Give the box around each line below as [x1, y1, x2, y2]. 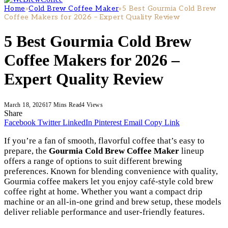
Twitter [38, 118, 61, 127]
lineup [179, 146, 204, 156]
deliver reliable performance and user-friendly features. [4, 207, 205, 217]
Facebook [4, 118, 36, 127]
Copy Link [145, 118, 180, 127]
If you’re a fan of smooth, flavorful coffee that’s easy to [4, 135, 205, 146]
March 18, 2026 [4, 101, 46, 108]
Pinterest [94, 118, 122, 127]
